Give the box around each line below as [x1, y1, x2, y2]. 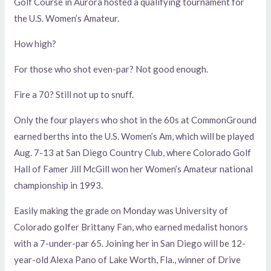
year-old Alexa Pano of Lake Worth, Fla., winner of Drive [14, 254, 241, 266]
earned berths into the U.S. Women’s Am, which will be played [14, 131, 255, 142]
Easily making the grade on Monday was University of [14, 205, 229, 217]
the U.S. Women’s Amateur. [14, 13, 120, 24]
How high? [14, 38, 57, 50]
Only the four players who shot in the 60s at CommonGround [14, 114, 257, 126]
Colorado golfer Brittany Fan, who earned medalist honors [14, 221, 249, 233]
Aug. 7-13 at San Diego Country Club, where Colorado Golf [14, 147, 252, 158]
